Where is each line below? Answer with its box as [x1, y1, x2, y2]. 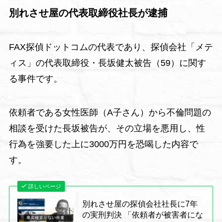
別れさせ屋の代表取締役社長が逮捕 [8, 7, 167, 18]
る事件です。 [8, 74, 62, 84]
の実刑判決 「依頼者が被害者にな [82, 210, 204, 219]
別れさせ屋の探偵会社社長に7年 [82, 199, 198, 208]
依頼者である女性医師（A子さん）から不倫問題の [8, 107, 211, 117]
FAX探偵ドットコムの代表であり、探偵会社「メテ [8, 42, 213, 53]
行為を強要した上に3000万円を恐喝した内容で [8, 139, 198, 149]
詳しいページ [28, 183, 61, 189]
